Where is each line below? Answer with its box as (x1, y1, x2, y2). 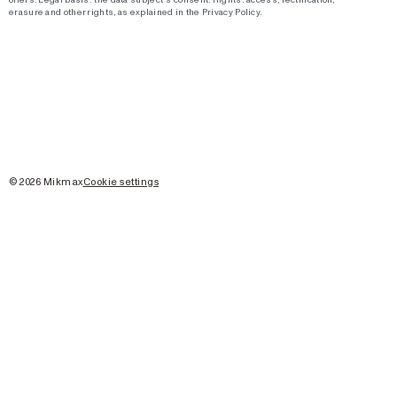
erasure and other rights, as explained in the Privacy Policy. (9, 5, 263, 17)
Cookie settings (82, 175, 159, 188)
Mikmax (41, 175, 83, 188)
